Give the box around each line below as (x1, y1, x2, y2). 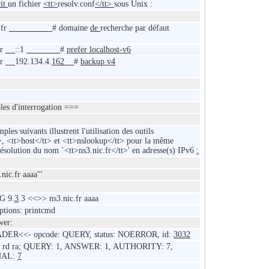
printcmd (25, 206, 55, 216)
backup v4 (80, 57, 115, 67)
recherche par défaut (100, 23, 169, 33)
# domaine (52, 23, 90, 33)
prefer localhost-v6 (67, 45, 131, 55)
